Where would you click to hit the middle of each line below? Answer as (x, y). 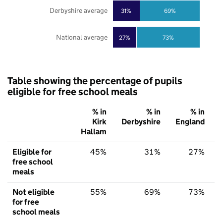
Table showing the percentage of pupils (95, 81)
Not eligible (33, 192)
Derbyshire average (78, 11)
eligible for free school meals (73, 92)
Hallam (94, 132)
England (190, 122)
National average (82, 37)
